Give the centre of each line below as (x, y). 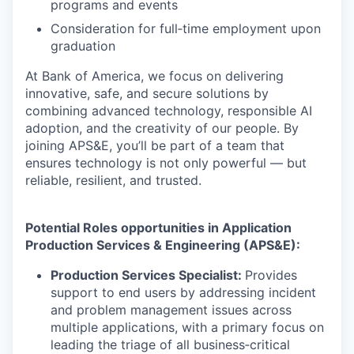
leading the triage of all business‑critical (170, 345)
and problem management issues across (171, 310)
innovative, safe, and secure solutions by (147, 93)
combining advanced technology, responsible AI (169, 111)
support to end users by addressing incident (183, 292)
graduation (83, 46)
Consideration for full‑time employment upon (186, 28)
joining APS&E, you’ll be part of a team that (155, 145)
